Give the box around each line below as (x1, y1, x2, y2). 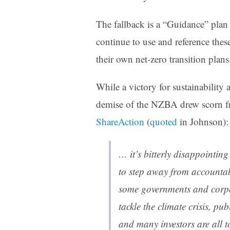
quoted (150, 115, 177, 128)
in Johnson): (177, 115, 228, 128)
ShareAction (96, 115, 144, 128)
